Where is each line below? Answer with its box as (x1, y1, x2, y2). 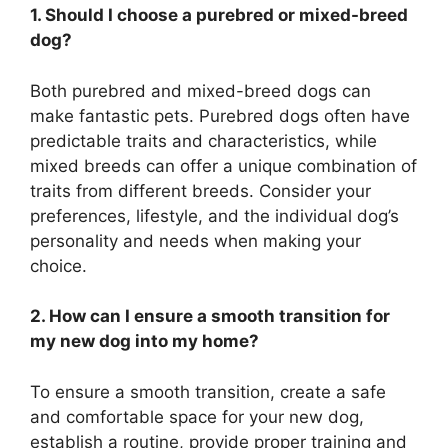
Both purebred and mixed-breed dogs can (30, 80, 371, 101)
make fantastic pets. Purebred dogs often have (30, 105, 410, 126)
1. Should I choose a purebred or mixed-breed (30, 5, 408, 26)
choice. (30, 255, 87, 276)
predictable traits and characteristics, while (30, 130, 377, 151)
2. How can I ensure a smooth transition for (30, 306, 390, 327)
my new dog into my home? (30, 331, 259, 352)
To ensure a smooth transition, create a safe (30, 381, 386, 402)
